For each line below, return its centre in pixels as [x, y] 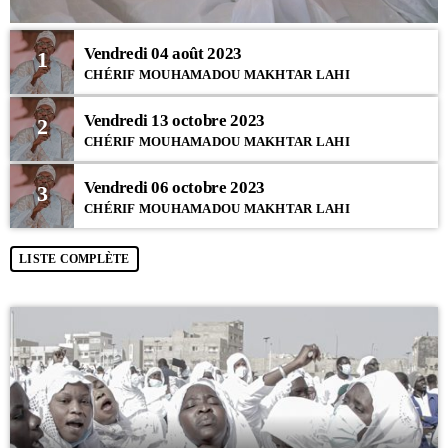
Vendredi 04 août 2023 [163, 54]
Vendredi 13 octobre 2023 [174, 121]
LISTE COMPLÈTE [74, 259]
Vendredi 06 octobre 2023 [174, 188]
